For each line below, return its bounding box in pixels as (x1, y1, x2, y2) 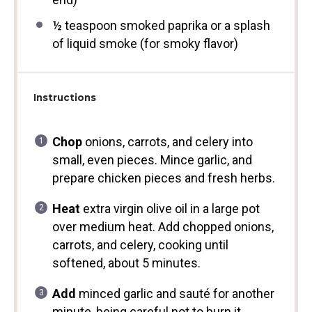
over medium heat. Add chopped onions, (52, 219, 274, 234)
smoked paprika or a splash (116, 18, 270, 33)
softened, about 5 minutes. (52, 256, 201, 270)
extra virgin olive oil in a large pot (79, 201, 260, 216)
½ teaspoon (52, 18, 117, 33)
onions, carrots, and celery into (81, 134, 253, 149)
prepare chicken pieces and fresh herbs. (52, 171, 275, 185)
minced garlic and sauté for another (75, 286, 274, 301)
